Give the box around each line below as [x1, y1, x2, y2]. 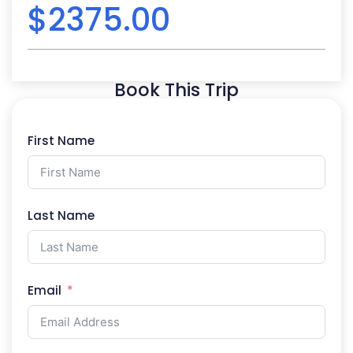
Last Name [28, 207, 95, 225]
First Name [28, 132, 95, 150]
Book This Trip [114, 77, 239, 103]
